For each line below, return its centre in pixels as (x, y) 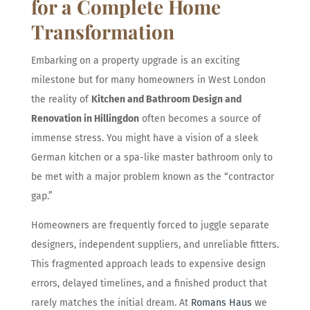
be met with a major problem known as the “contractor (152, 176)
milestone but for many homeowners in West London (148, 80)
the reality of (61, 99)
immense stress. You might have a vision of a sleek (144, 138)
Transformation (102, 31)
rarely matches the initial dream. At (111, 302)
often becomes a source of (200, 118)
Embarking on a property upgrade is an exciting (135, 60)
